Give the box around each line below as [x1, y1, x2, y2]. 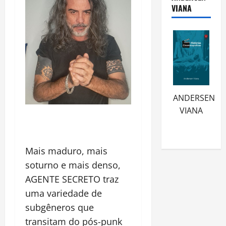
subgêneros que [25, 201, 94, 213]
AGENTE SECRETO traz [25, 173, 119, 185]
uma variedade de [25, 187, 102, 199]
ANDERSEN [173, 92, 215, 103]
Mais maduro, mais [25, 144, 107, 157]
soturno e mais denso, [25, 158, 121, 171]
